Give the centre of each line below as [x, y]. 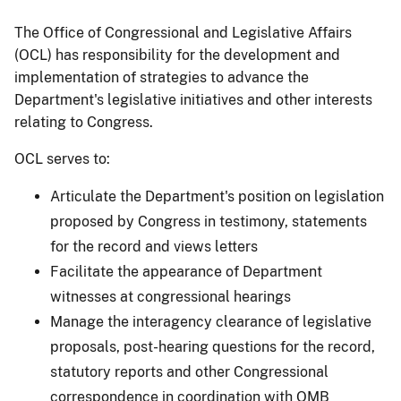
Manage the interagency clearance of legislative [211, 321]
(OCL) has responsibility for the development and [177, 55]
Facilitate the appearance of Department [186, 271]
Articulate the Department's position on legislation [217, 196]
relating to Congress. [84, 122]
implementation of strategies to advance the [162, 77]
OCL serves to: [62, 158]
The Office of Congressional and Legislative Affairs [183, 32]
